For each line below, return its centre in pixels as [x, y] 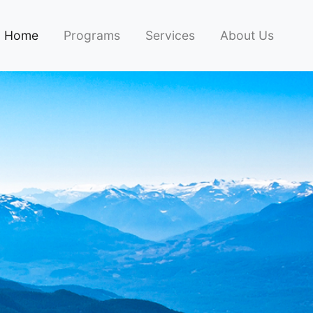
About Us [247, 35]
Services [170, 35]
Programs [92, 35]
